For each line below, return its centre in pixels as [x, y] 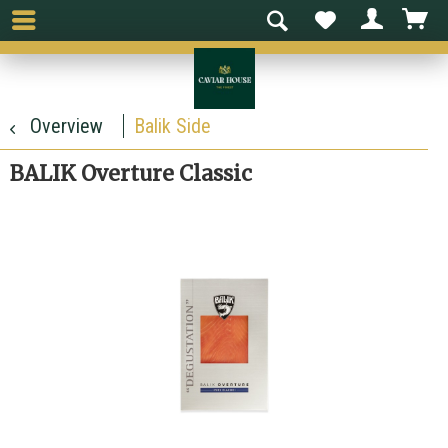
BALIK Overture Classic [131, 173]
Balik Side [172, 125]
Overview [66, 125]
